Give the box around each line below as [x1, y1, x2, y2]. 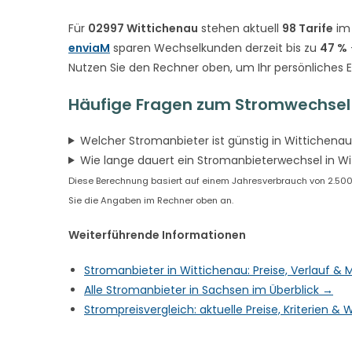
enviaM [68, 39, 110, 56]
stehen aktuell [198, 20, 282, 36]
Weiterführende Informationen [68, 226, 246, 243]
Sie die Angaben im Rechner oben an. [68, 193, 233, 207]
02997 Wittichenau [88, 20, 198, 36]
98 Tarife [282, 20, 333, 36]
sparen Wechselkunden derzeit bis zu [110, 39, 320, 56]
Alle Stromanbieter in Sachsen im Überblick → [84, 281, 333, 298]
